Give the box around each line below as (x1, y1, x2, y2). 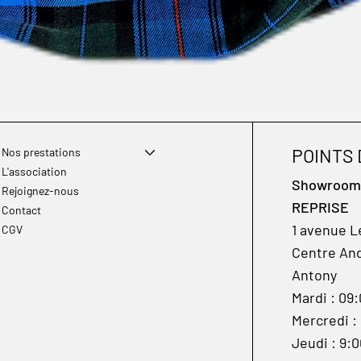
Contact (2, 203, 42, 218)
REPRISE (291, 198, 349, 217)
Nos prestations (2, 145, 81, 160)
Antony (291, 266, 337, 284)
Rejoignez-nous (2, 184, 80, 198)
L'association (2, 164, 68, 179)
